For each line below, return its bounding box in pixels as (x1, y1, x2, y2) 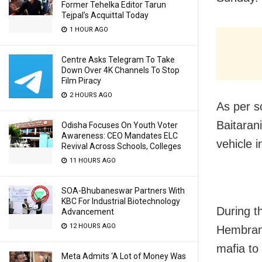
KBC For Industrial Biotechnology (61, 196, 180, 206)
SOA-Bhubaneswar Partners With (61, 186, 185, 195)
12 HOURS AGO (68, 222, 116, 230)
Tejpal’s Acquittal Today (61, 11, 149, 20)
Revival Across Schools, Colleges (61, 142, 181, 151)
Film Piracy (61, 76, 101, 85)
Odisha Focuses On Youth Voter (61, 120, 178, 130)
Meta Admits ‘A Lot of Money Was (61, 251, 186, 261)
